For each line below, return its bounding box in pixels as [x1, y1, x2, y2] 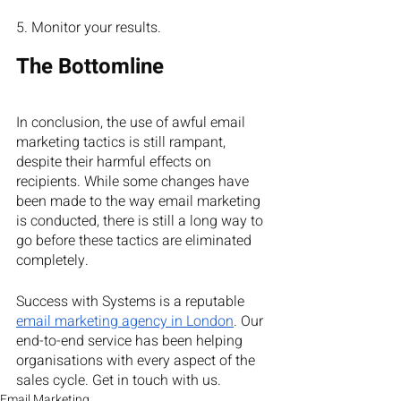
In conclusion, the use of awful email [16, 112, 249, 133]
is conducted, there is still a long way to [16, 210, 267, 232]
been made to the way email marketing [16, 191, 264, 212]
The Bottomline [16, 51, 164, 82]
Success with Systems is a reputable [16, 291, 244, 312]
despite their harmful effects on [16, 151, 215, 173]
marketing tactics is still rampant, [16, 132, 229, 153]
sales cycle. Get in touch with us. [16, 370, 225, 391]
